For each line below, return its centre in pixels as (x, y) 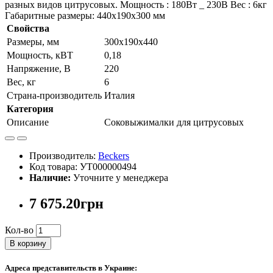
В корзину (28, 244)
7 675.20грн (66, 204)
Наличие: (50, 178)
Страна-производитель (54, 96)
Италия (119, 96)
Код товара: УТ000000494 (83, 167)
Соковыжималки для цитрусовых (174, 122)
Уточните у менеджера (119, 178)
